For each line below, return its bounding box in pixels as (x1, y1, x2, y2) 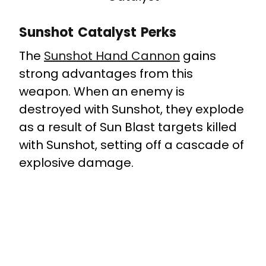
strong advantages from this (19, 65, 193, 82)
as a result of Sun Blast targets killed (19, 118, 237, 135)
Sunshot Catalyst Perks (19, 23, 176, 42)
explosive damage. (19, 154, 134, 171)
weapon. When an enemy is (19, 83, 185, 100)
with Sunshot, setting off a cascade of (19, 136, 244, 153)
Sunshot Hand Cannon (44, 47, 180, 64)
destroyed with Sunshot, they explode (19, 100, 244, 118)
